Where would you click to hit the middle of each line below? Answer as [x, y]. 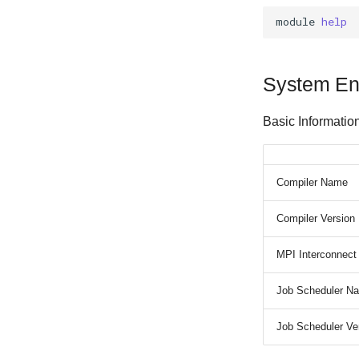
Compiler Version [316, 218]
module [295, 22]
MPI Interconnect [317, 254]
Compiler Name [312, 182]
